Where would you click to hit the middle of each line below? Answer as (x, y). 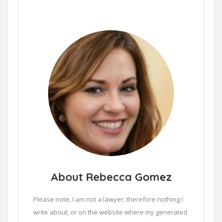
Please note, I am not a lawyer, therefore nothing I (108, 199)
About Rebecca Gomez (111, 177)
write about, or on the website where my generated (110, 212)
